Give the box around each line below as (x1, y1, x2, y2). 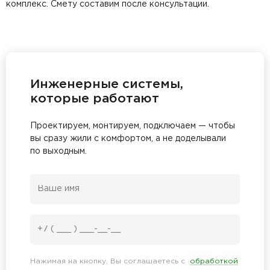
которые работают (30, 93, 159, 104)
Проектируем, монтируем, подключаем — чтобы (30, 122, 235, 130)
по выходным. (30, 147, 87, 155)
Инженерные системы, (30, 78, 183, 90)
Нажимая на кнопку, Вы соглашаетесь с (30, 257, 190, 265)
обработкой (190, 257, 238, 265)
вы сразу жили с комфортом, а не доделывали (30, 134, 226, 142)
